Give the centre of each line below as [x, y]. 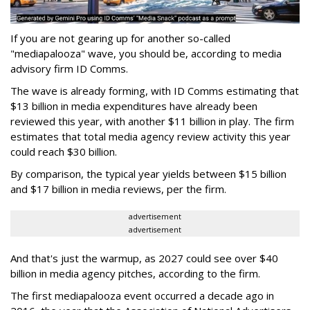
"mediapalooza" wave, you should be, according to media [146, 53]
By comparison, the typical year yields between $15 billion [148, 173]
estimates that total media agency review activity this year [151, 136]
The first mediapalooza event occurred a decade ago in [142, 295]
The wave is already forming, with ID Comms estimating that [155, 90]
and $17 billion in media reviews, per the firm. [120, 189]
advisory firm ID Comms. [71, 68]
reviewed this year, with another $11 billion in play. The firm [152, 121]
